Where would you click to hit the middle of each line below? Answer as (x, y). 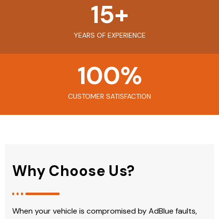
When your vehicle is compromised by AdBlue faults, (105, 211)
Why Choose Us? (74, 171)
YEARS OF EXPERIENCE (109, 35)
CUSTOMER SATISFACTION (109, 96)
